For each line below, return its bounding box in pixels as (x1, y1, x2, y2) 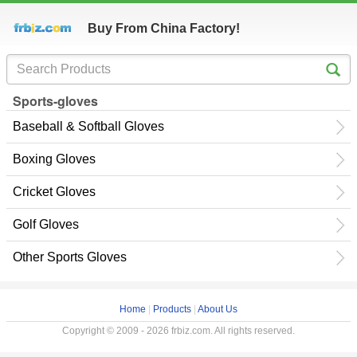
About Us (198, 304, 237, 315)
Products (153, 304, 191, 315)
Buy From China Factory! (88, 22, 240, 35)
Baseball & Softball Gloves (13, 120, 164, 133)
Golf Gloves (13, 218, 79, 231)
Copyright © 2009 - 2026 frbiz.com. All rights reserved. (62, 325, 295, 336)
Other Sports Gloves (13, 250, 127, 264)
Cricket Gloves (13, 185, 96, 198)
